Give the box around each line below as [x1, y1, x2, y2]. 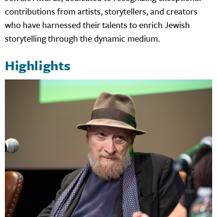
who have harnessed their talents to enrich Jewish [5, 18, 190, 31]
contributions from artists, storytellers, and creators [5, 5, 198, 18]
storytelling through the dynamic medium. [5, 32, 160, 45]
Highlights [5, 56, 71, 75]
